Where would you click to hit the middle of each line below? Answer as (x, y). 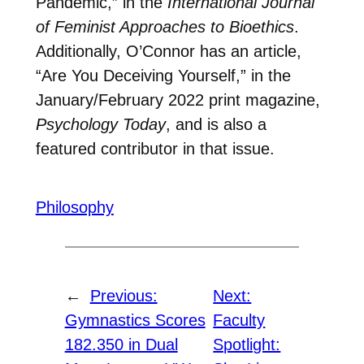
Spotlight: (247, 345)
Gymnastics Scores (135, 321)
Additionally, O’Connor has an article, (168, 51)
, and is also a (216, 124)
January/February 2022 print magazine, (178, 100)
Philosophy (74, 208)
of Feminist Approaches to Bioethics (165, 26)
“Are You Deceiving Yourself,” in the (163, 75)
